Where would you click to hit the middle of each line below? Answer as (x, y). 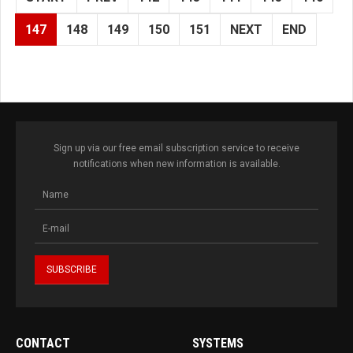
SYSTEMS (218, 344)
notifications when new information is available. (176, 164)
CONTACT (43, 344)
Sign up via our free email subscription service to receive (176, 149)
